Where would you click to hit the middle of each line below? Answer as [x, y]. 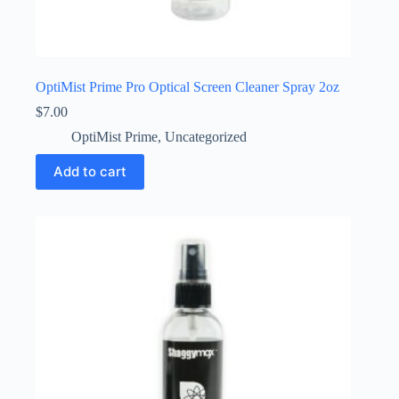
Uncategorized [206, 136]
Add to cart [90, 172]
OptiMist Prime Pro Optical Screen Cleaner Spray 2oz [187, 86]
